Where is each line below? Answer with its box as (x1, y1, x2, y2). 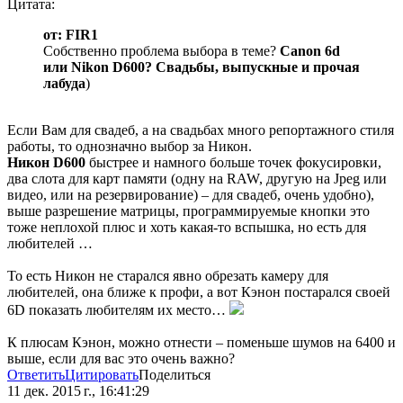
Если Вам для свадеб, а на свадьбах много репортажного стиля (7, 122, 394, 139)
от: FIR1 (43, 27, 98, 43)
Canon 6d (276, 43, 340, 59)
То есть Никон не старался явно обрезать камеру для (7, 268, 328, 284)
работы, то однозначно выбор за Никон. (7, 139, 252, 155)
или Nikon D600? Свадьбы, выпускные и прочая (43, 59, 360, 76)
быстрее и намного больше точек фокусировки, (89, 155, 381, 171)
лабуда (43, 76, 85, 92)
